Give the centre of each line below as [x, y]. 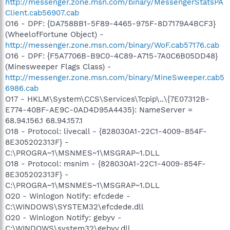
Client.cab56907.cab [42, 13]
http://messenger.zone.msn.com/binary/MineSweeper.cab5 [115, 78]
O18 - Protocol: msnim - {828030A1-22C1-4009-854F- [106, 164]
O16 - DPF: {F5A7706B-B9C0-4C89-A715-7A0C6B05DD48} [111, 56]
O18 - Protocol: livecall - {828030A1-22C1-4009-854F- [106, 131]
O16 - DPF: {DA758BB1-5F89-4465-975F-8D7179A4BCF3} [110, 24]
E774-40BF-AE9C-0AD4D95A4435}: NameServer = [99, 110]
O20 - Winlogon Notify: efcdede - [68, 196]
